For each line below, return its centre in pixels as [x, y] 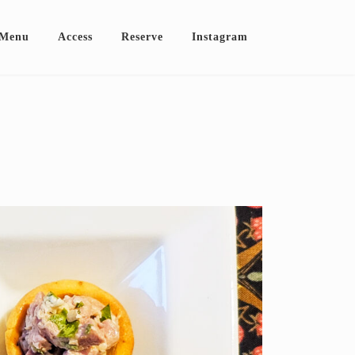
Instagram [220, 37]
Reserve [142, 37]
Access [75, 37]
